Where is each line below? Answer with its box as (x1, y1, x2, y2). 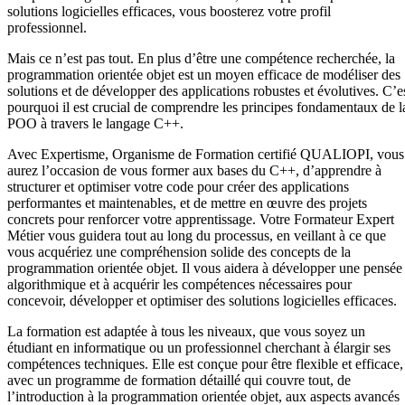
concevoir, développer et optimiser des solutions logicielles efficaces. (7, 292, 397, 308)
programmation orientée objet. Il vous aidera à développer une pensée (7, 259, 402, 276)
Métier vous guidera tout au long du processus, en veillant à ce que (7, 227, 386, 243)
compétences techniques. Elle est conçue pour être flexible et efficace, (7, 355, 403, 372)
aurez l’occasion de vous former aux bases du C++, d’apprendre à (7, 162, 381, 178)
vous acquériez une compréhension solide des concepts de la (7, 243, 351, 259)
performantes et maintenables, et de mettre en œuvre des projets (7, 194, 367, 211)
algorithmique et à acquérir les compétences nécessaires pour (7, 276, 352, 292)
